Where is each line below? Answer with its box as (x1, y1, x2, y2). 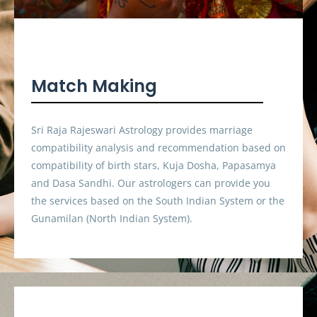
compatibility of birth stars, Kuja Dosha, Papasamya (31, 158, 276, 172)
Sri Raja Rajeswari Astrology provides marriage (31, 122, 253, 137)
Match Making (31, 74, 157, 98)
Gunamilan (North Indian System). (31, 211, 192, 225)
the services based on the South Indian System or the (31, 193, 284, 207)
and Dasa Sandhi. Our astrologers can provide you (31, 175, 270, 190)
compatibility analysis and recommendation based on (31, 140, 286, 154)
